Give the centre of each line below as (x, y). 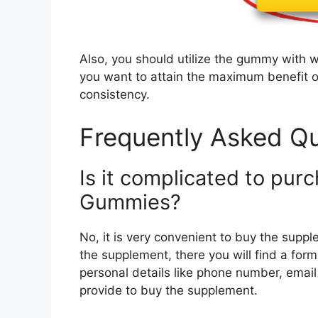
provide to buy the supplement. (169, 290)
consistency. (115, 95)
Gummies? (130, 202)
